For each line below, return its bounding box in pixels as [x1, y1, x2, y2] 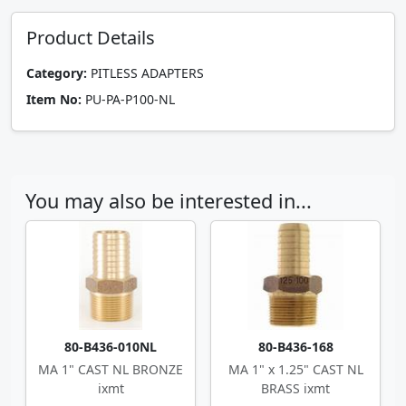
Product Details [26, 25, 155, 50]
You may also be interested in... [25, 188, 312, 214]
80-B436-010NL [64, 338, 157, 355]
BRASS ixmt [261, 380, 330, 397]
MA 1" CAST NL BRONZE [38, 361, 183, 378]
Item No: [26, 91, 82, 108]
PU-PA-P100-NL [82, 91, 175, 108]
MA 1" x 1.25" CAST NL [227, 361, 363, 378]
